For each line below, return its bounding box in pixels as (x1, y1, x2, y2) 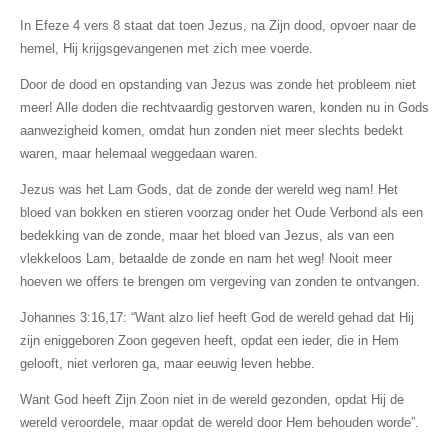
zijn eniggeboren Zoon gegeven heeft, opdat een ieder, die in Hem (19, 332, 399, 348)
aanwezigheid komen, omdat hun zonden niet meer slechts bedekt (19, 122, 403, 138)
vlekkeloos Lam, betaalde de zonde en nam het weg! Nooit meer (19, 250, 392, 266)
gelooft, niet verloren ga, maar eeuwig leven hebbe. (19, 355, 315, 371)
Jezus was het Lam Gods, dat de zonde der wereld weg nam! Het (19, 181, 398, 197)
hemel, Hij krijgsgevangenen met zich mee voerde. (19, 40, 313, 56)
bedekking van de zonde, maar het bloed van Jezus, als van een (19, 227, 394, 243)
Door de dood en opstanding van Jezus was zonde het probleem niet (19, 76, 416, 92)
